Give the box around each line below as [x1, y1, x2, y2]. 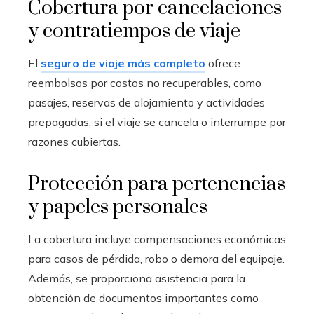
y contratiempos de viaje [28, 19, 240, 44]
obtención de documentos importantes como [28, 291, 259, 306]
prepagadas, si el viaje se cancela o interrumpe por [28, 115, 286, 130]
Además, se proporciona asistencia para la [28, 271, 245, 286]
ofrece [205, 56, 240, 71]
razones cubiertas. [28, 135, 121, 149]
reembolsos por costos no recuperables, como [28, 76, 261, 90]
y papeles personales [28, 195, 207, 220]
